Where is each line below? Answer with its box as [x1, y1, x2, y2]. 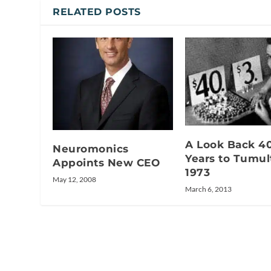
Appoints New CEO [53, 157, 160, 169]
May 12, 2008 [53, 175, 97, 184]
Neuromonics [53, 143, 129, 155]
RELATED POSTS [53, 5, 141, 18]
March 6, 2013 [185, 184, 232, 194]
